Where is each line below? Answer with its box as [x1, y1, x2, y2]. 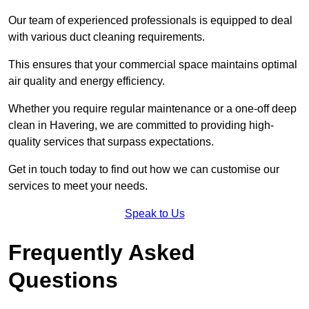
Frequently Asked [8, 239, 195, 265]
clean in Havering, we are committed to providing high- [8, 119, 274, 131]
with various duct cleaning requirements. [8, 30, 205, 43]
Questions [8, 267, 118, 292]
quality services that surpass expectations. [8, 135, 214, 148]
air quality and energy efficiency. [8, 74, 165, 87]
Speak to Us [124, 207, 185, 219]
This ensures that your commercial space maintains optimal [8, 58, 297, 70]
